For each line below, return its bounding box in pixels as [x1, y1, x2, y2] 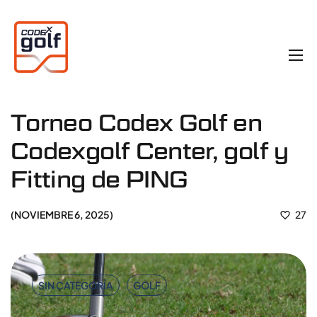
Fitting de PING [11, 166, 188, 193]
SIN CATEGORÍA [38, 279, 113, 292]
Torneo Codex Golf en [11, 109, 263, 137]
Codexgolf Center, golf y [11, 137, 289, 165]
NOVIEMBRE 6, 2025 [14, 208, 110, 221]
